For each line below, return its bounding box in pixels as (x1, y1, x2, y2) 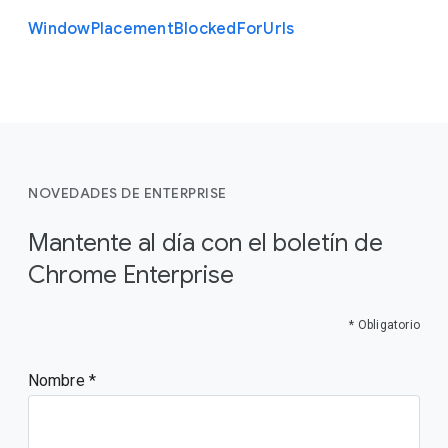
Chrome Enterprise (28, 260, 234, 290)
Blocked (173, 19, 237, 39)
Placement (90, 19, 174, 39)
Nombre (28, 371, 89, 390)
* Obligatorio (349, 318, 420, 332)
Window (28, 19, 91, 39)
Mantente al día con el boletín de (28, 228, 383, 258)
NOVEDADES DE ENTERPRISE (28, 184, 227, 202)
